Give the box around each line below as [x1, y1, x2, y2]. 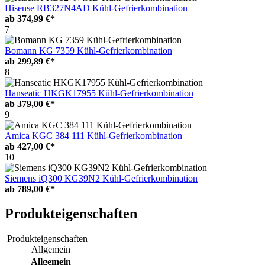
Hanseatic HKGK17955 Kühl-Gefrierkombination [5, 88, 193, 98]
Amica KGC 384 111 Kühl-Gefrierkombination [5, 130, 182, 141]
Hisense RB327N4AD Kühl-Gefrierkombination [5, 2, 188, 13]
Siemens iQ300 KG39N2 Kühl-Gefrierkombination [5, 173, 198, 183]
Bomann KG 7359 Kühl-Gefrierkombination [5, 45, 172, 56]
